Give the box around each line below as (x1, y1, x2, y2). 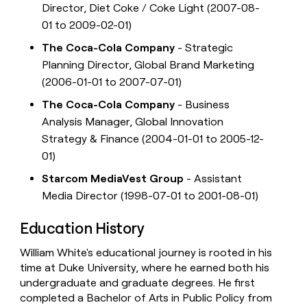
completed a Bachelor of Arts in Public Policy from (20, 291, 273, 305)
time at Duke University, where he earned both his (20, 261, 270, 275)
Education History (20, 219, 145, 238)
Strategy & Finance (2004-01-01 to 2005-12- (42, 132, 265, 146)
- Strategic (175, 41, 234, 55)
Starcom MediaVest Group (42, 172, 184, 186)
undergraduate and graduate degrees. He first (20, 276, 256, 290)
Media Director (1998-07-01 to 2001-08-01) (42, 189, 259, 203)
